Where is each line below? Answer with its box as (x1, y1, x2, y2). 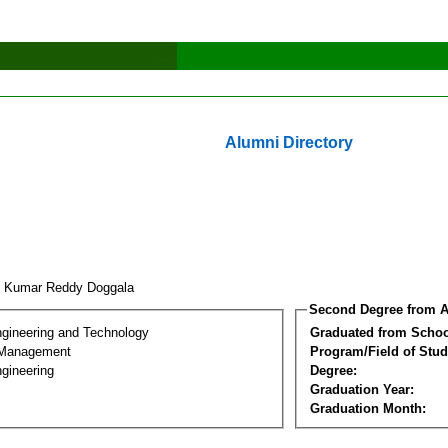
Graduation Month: (310, 400, 426, 416)
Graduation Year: (310, 381, 414, 397)
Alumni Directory (225, 134, 353, 151)
